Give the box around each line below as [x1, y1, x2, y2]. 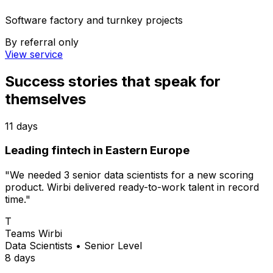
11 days [5, 119, 38, 132]
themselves [5, 90, 86, 108]
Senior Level [84, 239, 142, 252]
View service [5, 48, 63, 60]
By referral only [5, 35, 79, 48]
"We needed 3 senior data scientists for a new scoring [5, 169, 253, 182]
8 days [5, 252, 35, 264]
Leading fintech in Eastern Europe [5, 143, 190, 158]
